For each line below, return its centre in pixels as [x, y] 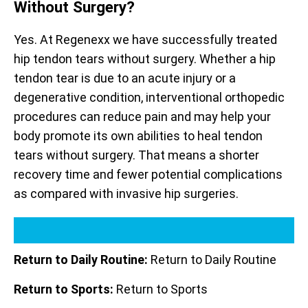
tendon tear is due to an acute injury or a [125, 78]
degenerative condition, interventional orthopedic [149, 98]
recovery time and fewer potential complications [148, 175]
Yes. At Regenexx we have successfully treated [145, 40]
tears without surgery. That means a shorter [136, 155]
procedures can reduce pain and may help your [142, 117]
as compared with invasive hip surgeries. [126, 194]
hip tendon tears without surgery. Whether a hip [145, 59]
